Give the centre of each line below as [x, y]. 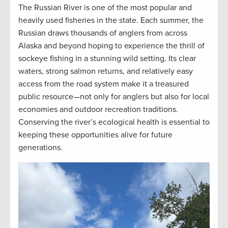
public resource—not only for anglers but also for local [114, 97]
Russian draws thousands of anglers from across [103, 33]
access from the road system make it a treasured [104, 84]
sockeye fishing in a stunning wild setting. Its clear [107, 59]
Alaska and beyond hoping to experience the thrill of [111, 46]
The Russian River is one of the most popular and [105, 8]
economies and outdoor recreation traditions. [98, 109]
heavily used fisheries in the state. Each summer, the [111, 20]
